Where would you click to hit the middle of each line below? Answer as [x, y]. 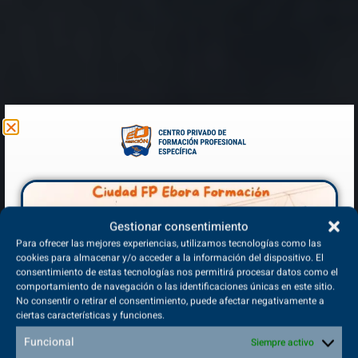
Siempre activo [282, 342]
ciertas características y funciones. [90, 315]
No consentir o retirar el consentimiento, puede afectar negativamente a [170, 301]
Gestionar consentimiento [179, 227]
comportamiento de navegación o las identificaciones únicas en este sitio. [175, 286]
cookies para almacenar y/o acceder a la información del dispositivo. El [170, 258]
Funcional [49, 342]
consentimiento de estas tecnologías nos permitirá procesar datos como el [177, 272]
